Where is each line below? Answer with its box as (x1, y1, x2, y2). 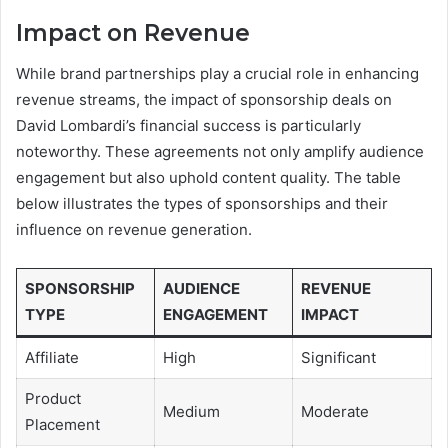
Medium (162, 401, 220, 421)
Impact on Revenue (16, 19, 250, 48)
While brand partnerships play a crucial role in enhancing (16, 63, 419, 83)
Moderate (300, 401, 369, 421)
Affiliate (24, 347, 79, 367)
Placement (24, 414, 100, 434)
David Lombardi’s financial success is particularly (16, 115, 361, 135)
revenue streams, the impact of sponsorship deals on (16, 89, 392, 109)
